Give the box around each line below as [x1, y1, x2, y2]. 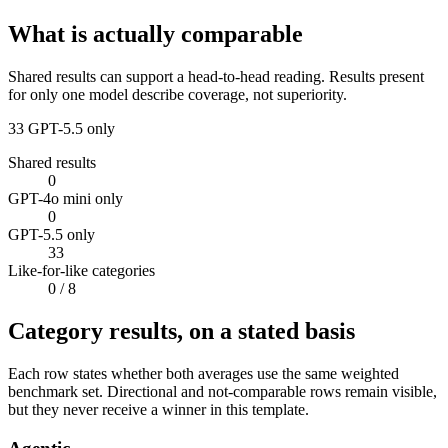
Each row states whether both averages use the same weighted [8, 364, 399, 382]
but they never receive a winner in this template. [8, 400, 309, 418]
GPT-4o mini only [8, 190, 123, 208]
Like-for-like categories [8, 262, 155, 280]
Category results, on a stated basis [8, 318, 355, 345]
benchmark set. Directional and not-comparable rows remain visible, [8, 382, 437, 400]
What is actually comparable [8, 21, 303, 48]
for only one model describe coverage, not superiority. [8, 86, 347, 104]
